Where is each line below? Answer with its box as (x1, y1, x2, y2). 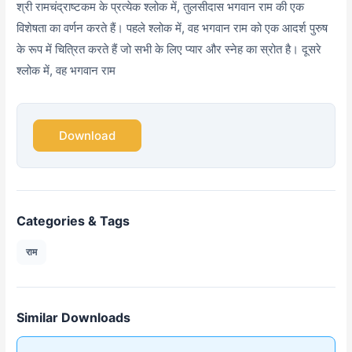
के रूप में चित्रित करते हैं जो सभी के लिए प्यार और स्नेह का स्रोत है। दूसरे (16, 42, 322, 57)
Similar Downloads (16, 310, 131, 326)
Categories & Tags (16, 213, 130, 229)
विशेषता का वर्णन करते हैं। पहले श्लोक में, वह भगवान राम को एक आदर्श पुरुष (16, 20, 328, 36)
